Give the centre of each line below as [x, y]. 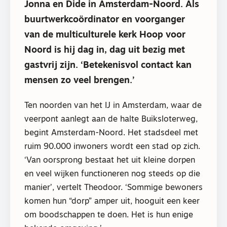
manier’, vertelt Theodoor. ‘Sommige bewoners [113, 188]
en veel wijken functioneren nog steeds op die [112, 175]
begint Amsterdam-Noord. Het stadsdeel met [111, 134]
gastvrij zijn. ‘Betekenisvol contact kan [108, 65]
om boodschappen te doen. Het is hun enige [109, 216]
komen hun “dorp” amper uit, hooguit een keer [112, 202]
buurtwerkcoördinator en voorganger [105, 20]
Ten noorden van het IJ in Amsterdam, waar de [113, 106]
